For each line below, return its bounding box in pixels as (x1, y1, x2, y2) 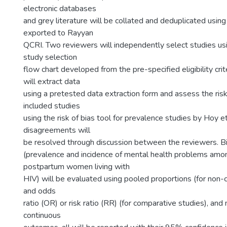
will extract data (23, 76, 80, 87)
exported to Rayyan (23, 27, 93, 39)
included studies (23, 100, 80, 111)
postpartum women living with (23, 161, 130, 172)
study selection (23, 52, 77, 63)
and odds (23, 185, 56, 197)
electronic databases (23, 3, 96, 14)
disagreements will (23, 125, 90, 136)
